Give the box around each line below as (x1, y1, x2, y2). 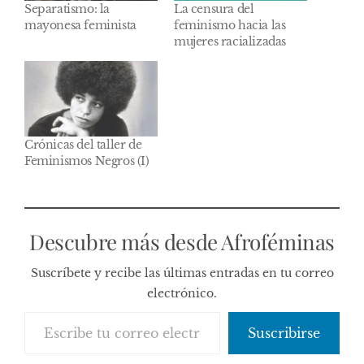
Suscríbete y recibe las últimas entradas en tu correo (30, 266, 334, 281)
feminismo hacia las (174, 17, 286, 32)
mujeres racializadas (174, 33, 286, 49)
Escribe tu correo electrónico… (24, 304, 98, 319)
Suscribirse (248, 325, 320, 342)
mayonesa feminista (24, 17, 136, 32)
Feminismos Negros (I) (24, 154, 149, 169)
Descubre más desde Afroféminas (29, 227, 335, 257)
